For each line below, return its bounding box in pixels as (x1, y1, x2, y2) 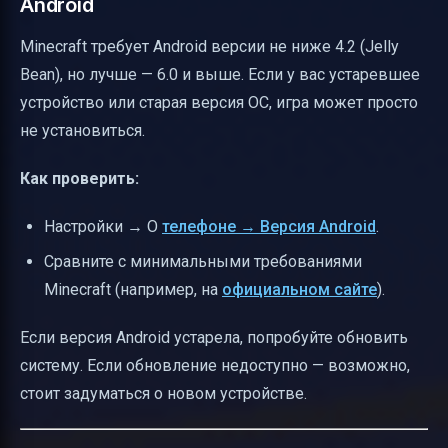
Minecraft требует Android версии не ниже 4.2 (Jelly (20, 37, 399, 57)
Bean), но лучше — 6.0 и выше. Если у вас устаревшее (20, 65, 420, 85)
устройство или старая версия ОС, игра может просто (20, 93, 418, 113)
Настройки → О (44, 217, 162, 237)
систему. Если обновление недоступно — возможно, (20, 355, 410, 375)
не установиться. (20, 121, 145, 141)
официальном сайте (222, 279, 377, 299)
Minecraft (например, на (44, 279, 222, 299)
